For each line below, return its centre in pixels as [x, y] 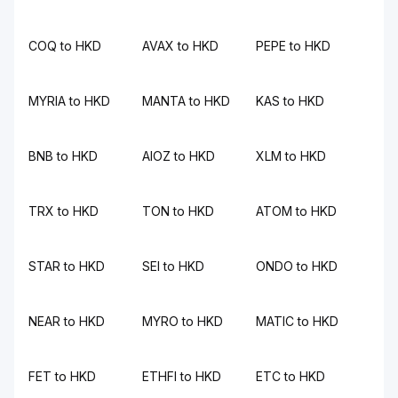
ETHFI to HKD [182, 376]
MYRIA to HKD [69, 101]
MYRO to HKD [183, 321]
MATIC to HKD [297, 321]
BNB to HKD [63, 156]
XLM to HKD [291, 156]
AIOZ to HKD [179, 156]
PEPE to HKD [293, 46]
